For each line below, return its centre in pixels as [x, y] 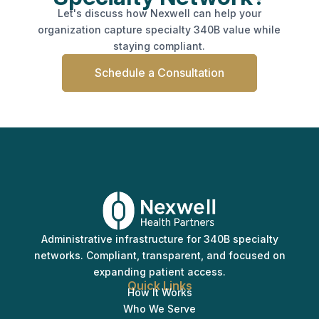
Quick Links [159, 285]
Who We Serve [159, 308]
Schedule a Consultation [159, 72]
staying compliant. [159, 46]
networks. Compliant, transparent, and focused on [159, 255]
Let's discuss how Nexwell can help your [159, 13]
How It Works [159, 292]
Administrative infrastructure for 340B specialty [159, 239]
